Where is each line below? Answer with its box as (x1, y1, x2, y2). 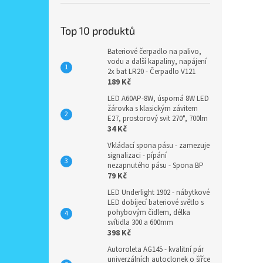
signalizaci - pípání (107, 150, 167, 161)
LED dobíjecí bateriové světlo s (107, 197, 204, 208)
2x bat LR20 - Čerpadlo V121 (107, 66, 195, 77)
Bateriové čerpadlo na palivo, (107, 46, 201, 57)
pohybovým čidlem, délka (107, 207, 190, 218)
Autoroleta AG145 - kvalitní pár (107, 244, 204, 255)
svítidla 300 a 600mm (107, 217, 173, 228)
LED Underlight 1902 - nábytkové (107, 187, 210, 198)
